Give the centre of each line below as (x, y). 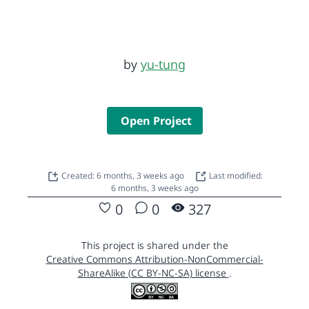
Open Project (156, 120)
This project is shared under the (154, 245)
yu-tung (163, 64)
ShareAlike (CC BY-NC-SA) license (153, 272)
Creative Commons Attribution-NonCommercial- (154, 259)
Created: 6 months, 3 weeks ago (123, 175)
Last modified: (235, 175)
